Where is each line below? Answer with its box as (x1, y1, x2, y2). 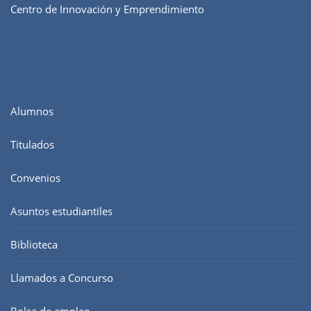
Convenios (10, 171, 60, 185)
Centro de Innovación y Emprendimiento (10, 2, 204, 17)
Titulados (10, 137, 54, 152)
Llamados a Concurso (10, 271, 113, 285)
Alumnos (10, 104, 53, 119)
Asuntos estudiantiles (10, 204, 112, 219)
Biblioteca (10, 237, 58, 252)
